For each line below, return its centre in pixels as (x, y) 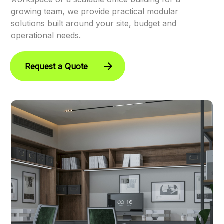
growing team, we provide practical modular (95, 12)
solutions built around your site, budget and (94, 24)
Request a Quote (57, 67)
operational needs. (46, 36)
